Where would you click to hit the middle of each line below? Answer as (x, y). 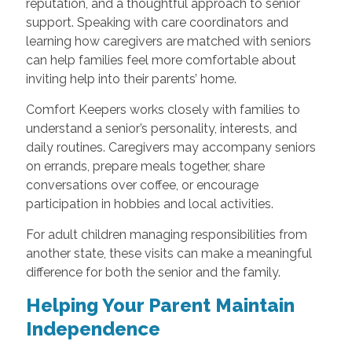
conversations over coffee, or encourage (142, 185)
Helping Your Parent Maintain (160, 305)
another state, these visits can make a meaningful (169, 253)
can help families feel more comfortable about (161, 60)
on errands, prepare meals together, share (145, 166)
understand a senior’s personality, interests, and (161, 128)
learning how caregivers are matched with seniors (168, 41)
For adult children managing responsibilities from (166, 234)
